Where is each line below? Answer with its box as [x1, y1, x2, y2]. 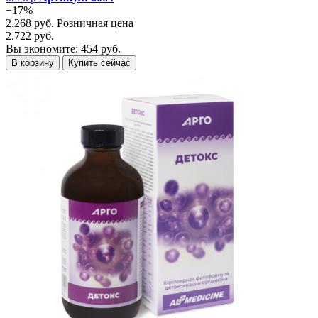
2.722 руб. [6, 29, 54, 42]
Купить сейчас [68, 57, 131, 68]
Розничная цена [57, 16, 133, 29]
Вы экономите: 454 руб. [6, 42, 121, 55]
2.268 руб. [6, 16, 57, 29]
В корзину [11, 57, 54, 68]
